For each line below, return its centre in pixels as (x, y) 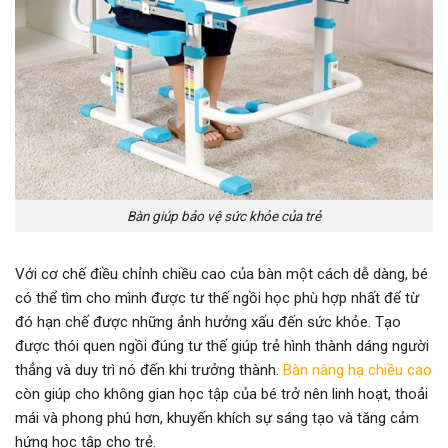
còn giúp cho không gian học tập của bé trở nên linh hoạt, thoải (221, 394)
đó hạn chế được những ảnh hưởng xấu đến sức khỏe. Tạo (208, 322)
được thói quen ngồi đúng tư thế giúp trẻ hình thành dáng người (222, 346)
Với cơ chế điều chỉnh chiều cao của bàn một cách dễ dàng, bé (221, 274)
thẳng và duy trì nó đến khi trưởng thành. (149, 370)
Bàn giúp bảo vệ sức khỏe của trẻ (224, 215)
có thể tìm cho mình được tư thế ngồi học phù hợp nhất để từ (217, 298)
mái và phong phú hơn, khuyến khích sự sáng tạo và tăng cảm (217, 418)
